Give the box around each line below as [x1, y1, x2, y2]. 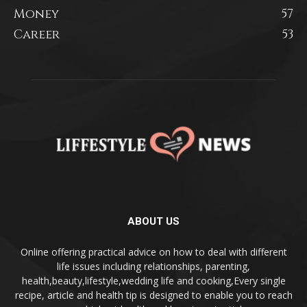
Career [14, 25, 60, 43]
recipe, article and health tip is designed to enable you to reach [14, 288, 293, 302]
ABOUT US [127, 215, 180, 228]
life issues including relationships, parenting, [57, 260, 250, 273]
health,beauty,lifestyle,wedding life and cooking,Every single [21, 274, 286, 288]
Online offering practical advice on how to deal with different [20, 245, 287, 259]
